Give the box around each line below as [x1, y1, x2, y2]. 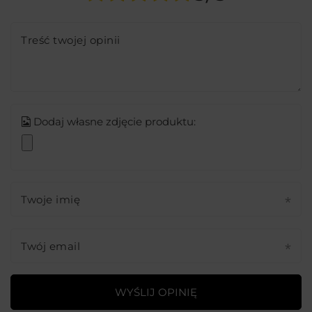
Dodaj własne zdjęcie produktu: [31, 114, 196, 128]
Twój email [21, 239, 80, 253]
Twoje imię [21, 193, 80, 207]
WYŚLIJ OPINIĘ [115, 285, 197, 299]
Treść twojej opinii [21, 33, 120, 47]
